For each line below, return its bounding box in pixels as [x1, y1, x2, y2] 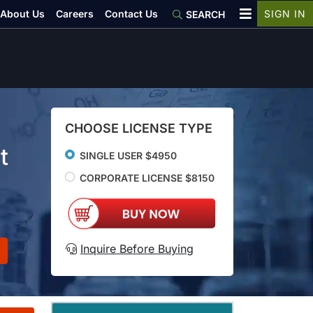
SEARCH [186, 8, 225, 20]
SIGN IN [264, 8, 306, 20]
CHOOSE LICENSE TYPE [65, 120, 212, 136]
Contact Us [105, 8, 158, 20]
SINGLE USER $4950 [80, 149, 177, 161]
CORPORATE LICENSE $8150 [80, 171, 214, 184]
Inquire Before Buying [80, 241, 194, 256]
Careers [56, 8, 94, 20]
